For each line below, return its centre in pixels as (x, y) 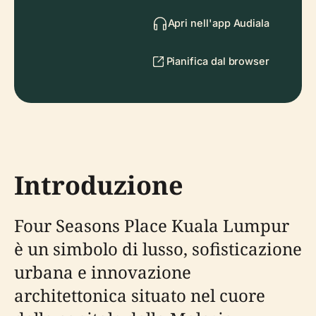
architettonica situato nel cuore (140, 295)
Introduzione (99, 185)
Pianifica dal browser (218, 61)
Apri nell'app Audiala (218, 23)
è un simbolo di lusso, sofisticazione (158, 249)
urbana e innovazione (103, 272)
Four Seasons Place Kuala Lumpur (152, 225)
